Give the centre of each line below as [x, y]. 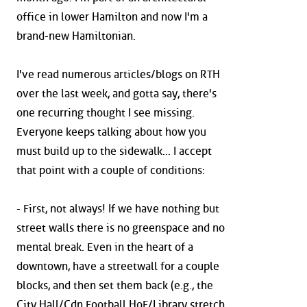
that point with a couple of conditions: [111, 171]
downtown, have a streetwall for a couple [118, 267]
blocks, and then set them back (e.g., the [115, 286]
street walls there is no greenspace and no [121, 228]
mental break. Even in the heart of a [105, 247]
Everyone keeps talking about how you [111, 132]
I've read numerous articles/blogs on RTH [118, 75]
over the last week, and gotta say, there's [116, 94]
